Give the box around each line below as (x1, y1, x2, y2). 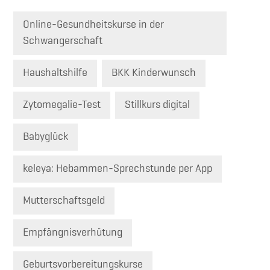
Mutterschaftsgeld (23, 195, 105, 206)
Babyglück (23, 131, 68, 142)
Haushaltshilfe (23, 67, 87, 78)
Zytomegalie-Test (23, 99, 101, 110)
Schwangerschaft (23, 35, 102, 46)
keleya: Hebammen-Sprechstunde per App (23, 163, 212, 174)
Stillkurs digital (125, 99, 190, 110)
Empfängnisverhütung (23, 227, 122, 238)
